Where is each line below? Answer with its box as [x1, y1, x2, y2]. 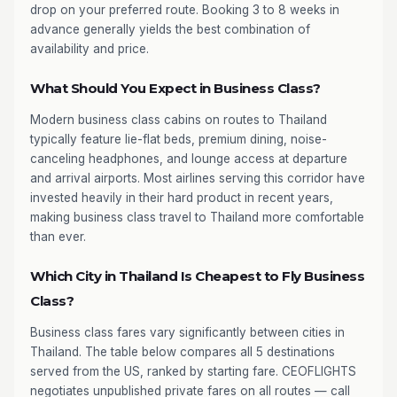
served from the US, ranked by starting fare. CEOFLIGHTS [30, 364, 356, 378]
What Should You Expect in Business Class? [30, 80, 321, 97]
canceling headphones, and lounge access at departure [30, 152, 347, 166]
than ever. [30, 230, 86, 244]
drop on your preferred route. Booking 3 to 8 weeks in [30, 3, 339, 17]
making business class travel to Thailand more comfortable [30, 210, 364, 224]
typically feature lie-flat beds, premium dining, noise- [30, 132, 327, 146]
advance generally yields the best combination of [30, 22, 310, 36]
